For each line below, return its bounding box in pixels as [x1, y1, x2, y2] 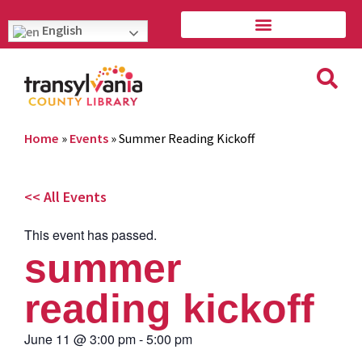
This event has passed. [24, 225, 157, 244]
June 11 [24, 329, 70, 348]
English [40, 22, 82, 38]
